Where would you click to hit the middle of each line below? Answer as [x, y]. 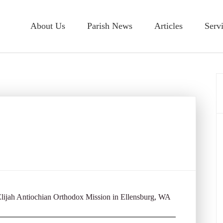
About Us [48, 26]
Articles [168, 26]
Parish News [110, 26]
